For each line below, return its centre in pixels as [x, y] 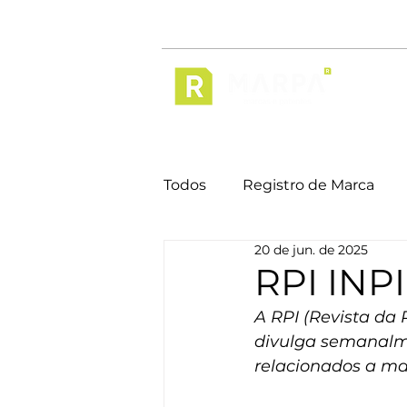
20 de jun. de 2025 [311, 250]
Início [366, 89]
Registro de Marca [308, 185]
